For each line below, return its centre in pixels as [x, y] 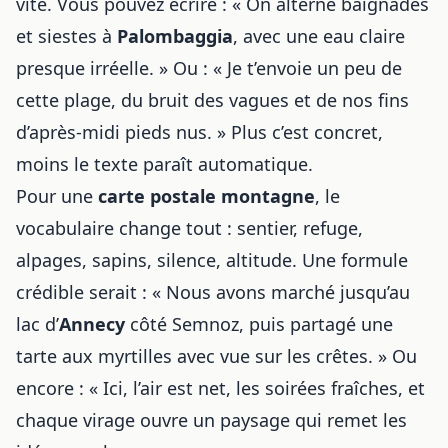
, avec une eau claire [319, 36]
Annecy [92, 324]
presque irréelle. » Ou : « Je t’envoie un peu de [209, 68]
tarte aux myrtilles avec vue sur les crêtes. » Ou [216, 356]
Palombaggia [175, 36]
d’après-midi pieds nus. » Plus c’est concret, [199, 132]
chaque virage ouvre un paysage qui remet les [211, 420]
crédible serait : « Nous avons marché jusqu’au [213, 292]
